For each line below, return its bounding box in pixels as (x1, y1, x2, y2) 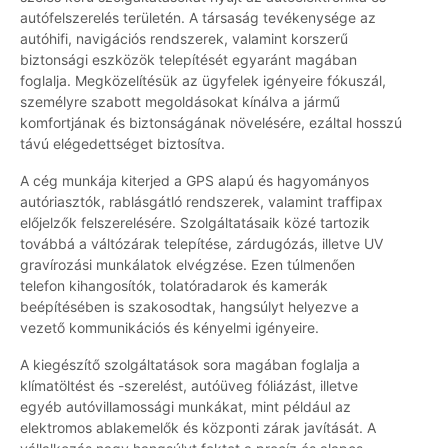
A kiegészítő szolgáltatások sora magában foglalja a (20, 356, 360, 374)
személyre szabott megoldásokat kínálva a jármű (20, 93, 340, 111)
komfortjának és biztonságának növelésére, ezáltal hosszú (20, 114, 402, 132)
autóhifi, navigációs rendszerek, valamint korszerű (20, 30, 348, 48)
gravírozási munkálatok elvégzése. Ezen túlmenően (20, 256, 355, 274)
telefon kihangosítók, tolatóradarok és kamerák (20, 277, 328, 295)
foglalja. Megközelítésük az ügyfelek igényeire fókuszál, (20, 72, 386, 90)
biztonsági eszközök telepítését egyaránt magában (20, 51, 357, 69)
